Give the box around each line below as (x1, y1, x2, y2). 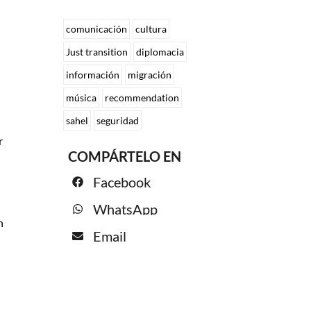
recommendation (105, 91, 180, 103)
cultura (135, 22, 167, 35)
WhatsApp (93, 201, 158, 217)
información (66, 68, 120, 81)
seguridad (96, 114, 140, 126)
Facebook (93, 174, 151, 190)
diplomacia (136, 45, 185, 58)
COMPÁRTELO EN (68, 148, 185, 165)
